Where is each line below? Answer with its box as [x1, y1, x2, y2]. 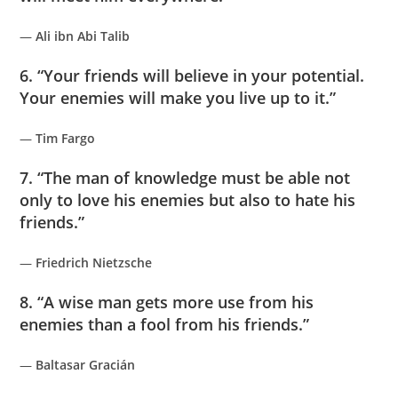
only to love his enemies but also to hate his [20, 188, 356, 211]
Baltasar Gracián [36, 355, 136, 373]
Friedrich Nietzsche [36, 253, 153, 271]
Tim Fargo [36, 129, 96, 147]
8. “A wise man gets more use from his [20, 291, 314, 313]
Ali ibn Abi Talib [36, 27, 131, 44]
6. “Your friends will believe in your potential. [20, 64, 365, 86]
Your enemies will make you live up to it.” [20, 86, 337, 108]
